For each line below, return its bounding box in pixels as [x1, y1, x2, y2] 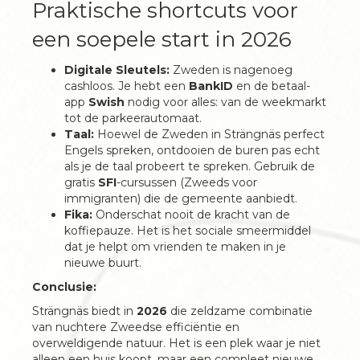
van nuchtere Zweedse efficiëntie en [32, 320, 239, 334]
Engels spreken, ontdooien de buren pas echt [64, 143, 320, 157]
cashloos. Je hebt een [64, 79, 189, 93]
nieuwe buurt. [64, 256, 141, 270]
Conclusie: [32, 280, 96, 294]
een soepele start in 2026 [32, 27, 292, 52]
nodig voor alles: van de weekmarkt [125, 95, 326, 109]
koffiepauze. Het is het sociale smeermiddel [64, 223, 311, 238]
